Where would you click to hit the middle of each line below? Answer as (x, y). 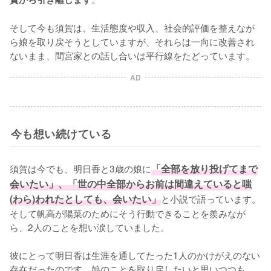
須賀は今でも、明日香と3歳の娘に (80, 168)
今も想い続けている (61, 133)
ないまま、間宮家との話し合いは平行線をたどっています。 (132, 55)
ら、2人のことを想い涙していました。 (90, 227)
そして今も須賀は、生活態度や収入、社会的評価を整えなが (132, 27)
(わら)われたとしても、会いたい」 (85, 199)
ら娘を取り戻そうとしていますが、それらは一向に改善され (132, 41)
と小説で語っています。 (211, 198)
